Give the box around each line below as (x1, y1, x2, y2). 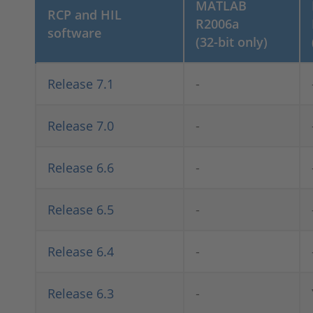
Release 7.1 (48, 75, 114, 92)
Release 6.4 (48, 243, 114, 260)
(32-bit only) (196, 34, 268, 50)
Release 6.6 (48, 159, 114, 176)
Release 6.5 (48, 201, 114, 218)
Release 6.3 (48, 285, 114, 302)
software (48, 24, 101, 41)
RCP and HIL (48, 6, 122, 23)
